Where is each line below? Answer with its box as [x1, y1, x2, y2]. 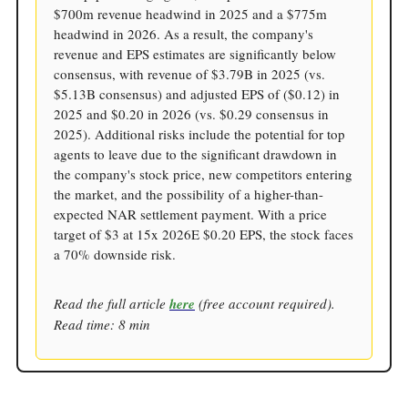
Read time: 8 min [54, 315, 150, 334]
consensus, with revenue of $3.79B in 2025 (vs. [54, 65, 325, 84]
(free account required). [195, 294, 335, 313]
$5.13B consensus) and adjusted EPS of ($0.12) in [54, 85, 340, 104]
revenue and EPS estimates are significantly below [54, 45, 336, 64]
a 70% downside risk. [54, 245, 176, 264]
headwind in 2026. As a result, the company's [54, 25, 313, 44]
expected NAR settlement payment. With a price [54, 205, 327, 224]
